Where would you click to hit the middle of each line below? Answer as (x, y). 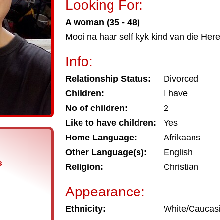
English (178, 152)
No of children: (96, 108)
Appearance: (105, 192)
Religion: (84, 167)
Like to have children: (111, 123)
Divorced (181, 79)
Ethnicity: (85, 209)
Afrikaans (182, 137)
